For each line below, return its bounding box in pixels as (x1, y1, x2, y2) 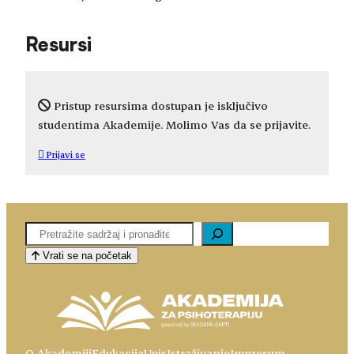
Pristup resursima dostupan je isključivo (51, 98, 268, 114)
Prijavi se (47, 149, 85, 161)
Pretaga (24, 223, 66, 239)
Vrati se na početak (39, 250, 132, 262)
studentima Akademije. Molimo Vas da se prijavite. (38, 117, 311, 133)
